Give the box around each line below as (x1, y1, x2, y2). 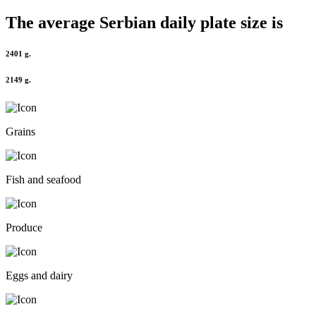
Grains (6, 126, 35, 138)
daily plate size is (156, 13, 283, 32)
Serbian (99, 13, 156, 32)
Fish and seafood (6, 174, 81, 186)
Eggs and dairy (6, 269, 73, 282)
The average (6, 13, 99, 32)
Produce (6, 221, 42, 234)
